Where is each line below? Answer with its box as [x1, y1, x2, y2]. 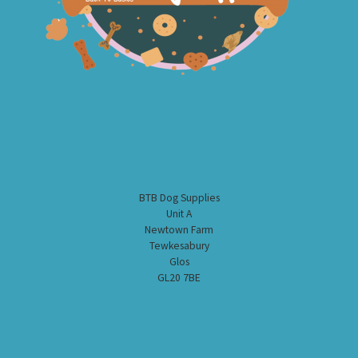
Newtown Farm [145, 223, 213, 237]
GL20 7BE [157, 271, 201, 285]
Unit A [166, 207, 192, 221]
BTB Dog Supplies [138, 191, 220, 205]
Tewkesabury [149, 239, 209, 253]
